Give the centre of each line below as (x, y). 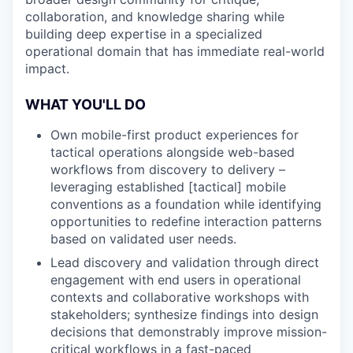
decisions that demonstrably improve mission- (189, 332)
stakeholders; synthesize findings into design (184, 314)
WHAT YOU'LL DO (85, 104)
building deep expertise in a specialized (144, 34)
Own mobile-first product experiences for (175, 135)
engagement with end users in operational (176, 280)
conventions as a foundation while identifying (186, 204)
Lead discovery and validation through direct (185, 262)
